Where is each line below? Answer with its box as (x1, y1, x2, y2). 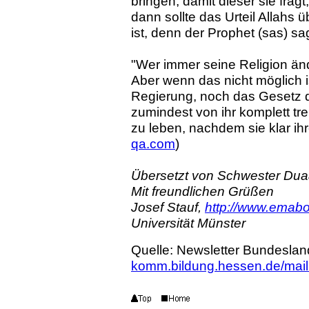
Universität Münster (131, 215, 246, 230)
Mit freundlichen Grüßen (131, 183, 274, 199)
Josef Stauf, (131, 199, 205, 215)
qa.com (131, 136, 175, 151)
